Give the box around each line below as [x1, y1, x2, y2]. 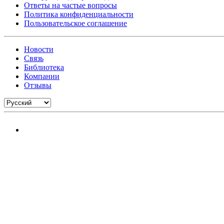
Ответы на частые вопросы [24, 1, 117, 10]
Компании [24, 72, 59, 81]
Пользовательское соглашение [24, 19, 127, 28]
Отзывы [24, 81, 51, 90]
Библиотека [24, 63, 64, 72]
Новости [24, 45, 53, 54]
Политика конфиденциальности [24, 10, 133, 19]
